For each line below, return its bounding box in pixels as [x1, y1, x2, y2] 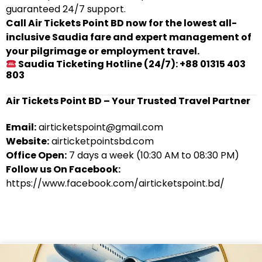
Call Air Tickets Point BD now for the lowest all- [6, 16, 237, 30]
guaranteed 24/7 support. [6, 2, 126, 16]
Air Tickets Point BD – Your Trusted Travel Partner [6, 94, 250, 108]
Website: [6, 135, 49, 148]
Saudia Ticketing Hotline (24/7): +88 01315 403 [16, 57, 246, 71]
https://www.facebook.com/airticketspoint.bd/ [6, 177, 225, 190]
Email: [6, 120, 36, 134]
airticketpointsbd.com [49, 135, 154, 148]
